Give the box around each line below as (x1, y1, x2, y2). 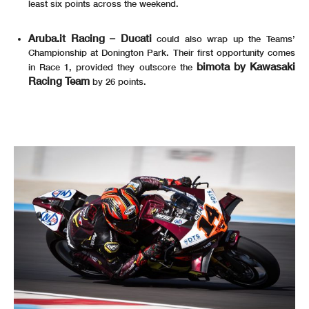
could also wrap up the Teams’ (151, 33, 296, 45)
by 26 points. (90, 76, 146, 88)
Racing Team (28, 74, 90, 88)
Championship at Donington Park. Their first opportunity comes (28, 47, 295, 59)
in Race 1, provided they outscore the (28, 61, 192, 73)
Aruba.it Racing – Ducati (28, 32, 152, 45)
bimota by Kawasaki (192, 60, 296, 73)
